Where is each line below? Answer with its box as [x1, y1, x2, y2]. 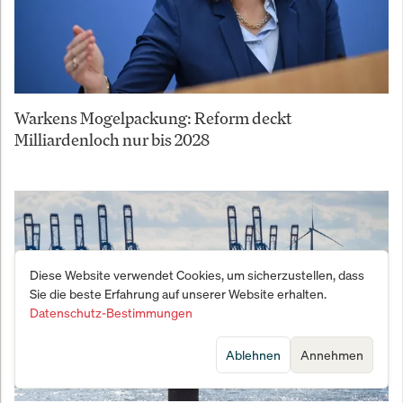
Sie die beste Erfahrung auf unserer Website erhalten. [30, 285, 327, 302]
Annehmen [300, 346, 363, 363]
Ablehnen [226, 346, 281, 363]
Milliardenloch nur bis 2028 [14, 129, 210, 151]
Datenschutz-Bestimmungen [30, 304, 193, 321]
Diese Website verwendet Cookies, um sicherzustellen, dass [30, 266, 364, 283]
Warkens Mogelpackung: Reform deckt [14, 107, 292, 130]
